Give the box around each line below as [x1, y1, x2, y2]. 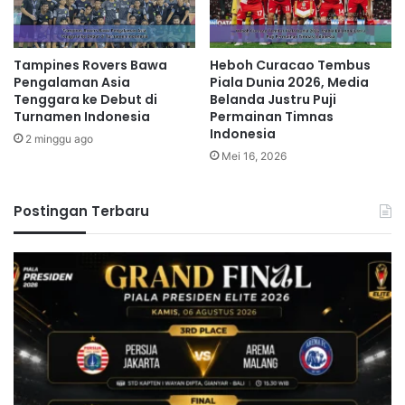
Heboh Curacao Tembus [210, 55, 371, 74]
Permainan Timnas [210, 107, 334, 126]
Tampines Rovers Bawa [14, 55, 167, 74]
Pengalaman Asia [14, 72, 130, 91]
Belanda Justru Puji [210, 89, 336, 108]
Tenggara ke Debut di [14, 89, 157, 108]
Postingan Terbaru [14, 201, 149, 221]
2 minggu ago [25, 131, 93, 146]
